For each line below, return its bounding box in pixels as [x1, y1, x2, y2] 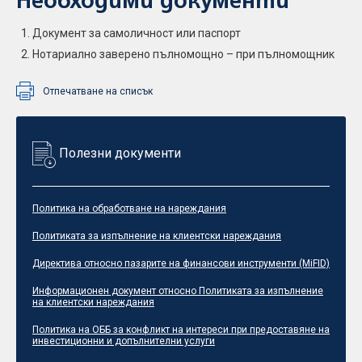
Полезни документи [59, 145, 181, 161]
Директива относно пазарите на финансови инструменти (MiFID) [32, 258, 330, 269]
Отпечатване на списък [43, 85, 153, 97]
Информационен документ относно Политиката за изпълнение [32, 285, 323, 297]
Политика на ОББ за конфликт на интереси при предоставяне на [32, 324, 330, 335]
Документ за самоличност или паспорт [32, 27, 241, 40]
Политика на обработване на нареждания [32, 203, 226, 214]
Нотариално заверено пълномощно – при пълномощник [32, 48, 335, 61]
